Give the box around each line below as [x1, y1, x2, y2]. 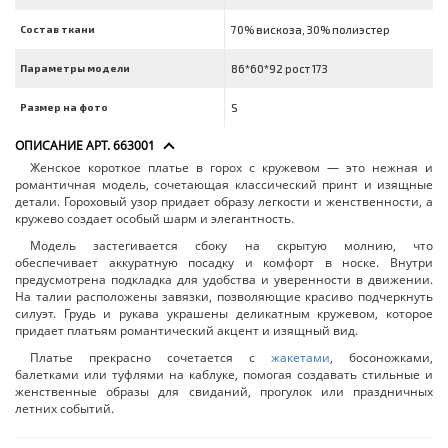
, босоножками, [330, 349, 433, 367]
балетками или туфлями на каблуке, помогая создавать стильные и [15, 366, 433, 384]
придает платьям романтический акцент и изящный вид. [15, 322, 358, 340]
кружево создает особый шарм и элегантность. [15, 210, 294, 228]
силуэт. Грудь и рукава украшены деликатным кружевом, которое [15, 305, 433, 323]
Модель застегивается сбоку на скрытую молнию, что [30, 237, 433, 255]
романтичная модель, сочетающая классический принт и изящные [15, 176, 433, 194]
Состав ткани [20, 23, 95, 36]
